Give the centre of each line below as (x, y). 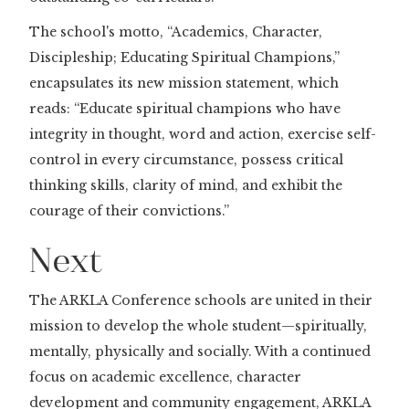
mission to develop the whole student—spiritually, (198, 325)
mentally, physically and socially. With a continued (200, 351)
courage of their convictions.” (129, 210)
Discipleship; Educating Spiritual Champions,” (184, 57)
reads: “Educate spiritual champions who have (185, 108)
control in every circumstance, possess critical (186, 159)
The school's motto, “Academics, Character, (176, 31)
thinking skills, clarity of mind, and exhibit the (186, 185)
